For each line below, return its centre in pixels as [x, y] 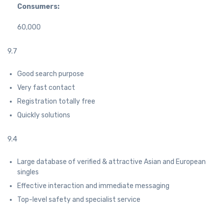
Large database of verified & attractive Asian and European [111, 162]
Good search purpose [51, 74]
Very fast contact [46, 88]
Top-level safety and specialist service [79, 200]
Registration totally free [56, 102]
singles [28, 172]
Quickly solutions [44, 115]
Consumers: [38, 7]
